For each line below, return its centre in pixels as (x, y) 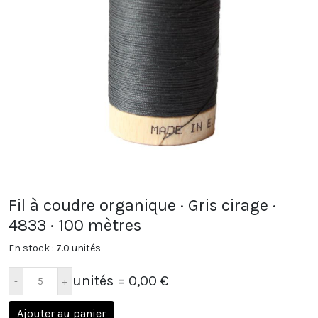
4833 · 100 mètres (75, 225)
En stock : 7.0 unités (55, 248)
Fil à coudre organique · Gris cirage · (142, 205)
